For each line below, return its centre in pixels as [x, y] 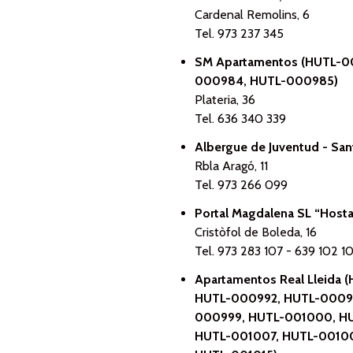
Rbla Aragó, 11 [231, 166]
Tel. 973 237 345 [239, 33]
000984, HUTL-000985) [266, 81]
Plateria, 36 [225, 100]
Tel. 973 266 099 [241, 185]
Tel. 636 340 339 [240, 119]
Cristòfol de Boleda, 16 [256, 232]
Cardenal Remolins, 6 [252, 15]
